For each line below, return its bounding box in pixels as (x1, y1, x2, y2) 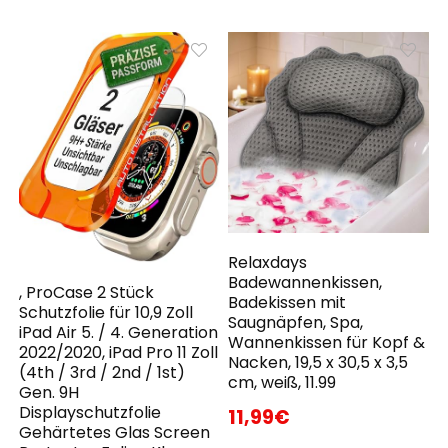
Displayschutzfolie (19, 400, 162, 424)
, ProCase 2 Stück (19, 280, 155, 304)
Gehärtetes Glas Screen (19, 420, 211, 444)
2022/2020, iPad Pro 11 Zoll (19, 340, 219, 364)
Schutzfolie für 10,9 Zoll (19, 300, 194, 324)
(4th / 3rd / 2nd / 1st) (19, 360, 186, 384)
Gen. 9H (19, 380, 80, 404)
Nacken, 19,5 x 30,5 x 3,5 (228, 350, 409, 374)
